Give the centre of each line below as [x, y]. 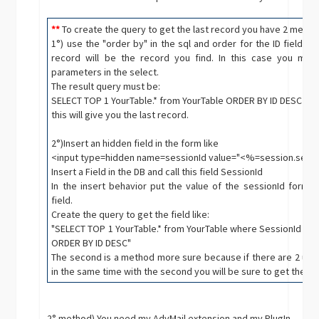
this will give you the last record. [120, 115]
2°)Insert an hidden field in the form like [135, 143]
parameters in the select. [105, 72]
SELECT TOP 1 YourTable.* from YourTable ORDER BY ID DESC [177, 101]
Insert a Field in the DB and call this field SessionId [157, 172]
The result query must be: [106, 87]
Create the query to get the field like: [131, 215]
